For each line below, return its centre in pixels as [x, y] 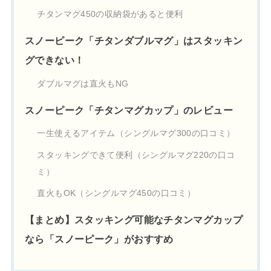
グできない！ [55, 60]
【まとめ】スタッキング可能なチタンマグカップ [134, 220]
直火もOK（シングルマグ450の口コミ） [116, 194]
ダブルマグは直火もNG [83, 83]
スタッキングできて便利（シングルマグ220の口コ [136, 155]
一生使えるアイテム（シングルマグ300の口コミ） [136, 134]
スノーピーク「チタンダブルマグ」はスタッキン [134, 41]
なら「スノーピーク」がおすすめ [99, 240]
